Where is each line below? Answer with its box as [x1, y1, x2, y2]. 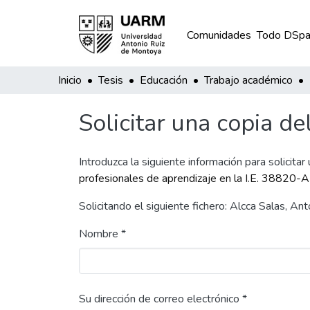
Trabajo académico [204, 73, 293, 88]
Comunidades [186, 28, 251, 43]
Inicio [58, 73, 82, 88]
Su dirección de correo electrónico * [79, 291, 247, 307]
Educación [140, 73, 188, 88]
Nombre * [79, 226, 126, 241]
